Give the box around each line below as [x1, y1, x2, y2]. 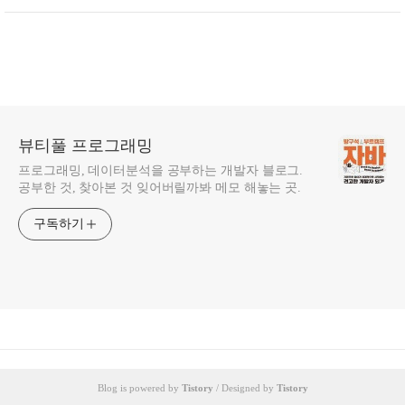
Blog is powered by [97, 382, 182, 393]
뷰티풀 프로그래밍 [18, 137, 153, 155]
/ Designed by [212, 382, 277, 393]
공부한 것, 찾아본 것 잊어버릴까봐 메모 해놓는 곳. [18, 181, 302, 194]
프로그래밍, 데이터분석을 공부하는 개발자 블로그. [18, 164, 304, 177]
